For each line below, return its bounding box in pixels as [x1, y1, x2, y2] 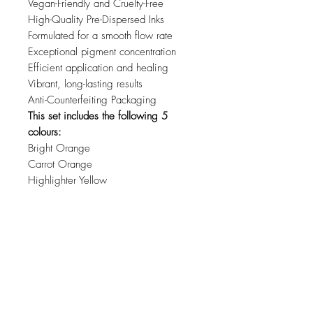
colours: [28, 125, 61, 140]
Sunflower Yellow [28, 205, 101, 220]
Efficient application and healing [28, 61, 168, 75]
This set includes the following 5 [28, 109, 168, 124]
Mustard [28, 189, 62, 204]
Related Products [48, 261, 175, 286]
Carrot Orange [28, 157, 92, 172]
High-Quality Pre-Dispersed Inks [28, 13, 164, 27]
